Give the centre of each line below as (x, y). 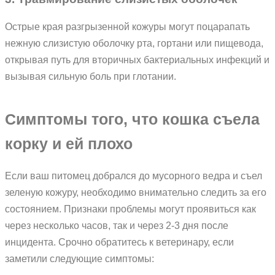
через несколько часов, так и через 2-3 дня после (117, 225)
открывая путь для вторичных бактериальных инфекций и (137, 60)
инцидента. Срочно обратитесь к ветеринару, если (119, 242)
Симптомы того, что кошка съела (132, 120)
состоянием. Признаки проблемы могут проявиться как (130, 208)
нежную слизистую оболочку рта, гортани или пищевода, (134, 43)
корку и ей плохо (69, 144)
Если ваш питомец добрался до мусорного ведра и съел (134, 175)
